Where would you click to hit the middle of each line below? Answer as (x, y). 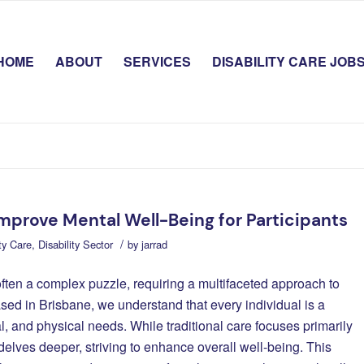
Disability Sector (76, 244)
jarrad (154, 244)
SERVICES (157, 61)
